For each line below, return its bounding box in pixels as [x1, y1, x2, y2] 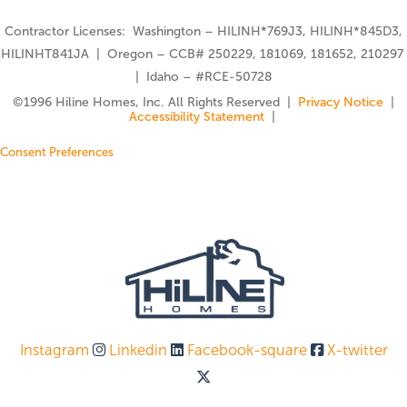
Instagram [19, 342, 89, 358]
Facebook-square [186, 342, 307, 358]
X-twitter [326, 342, 388, 358]
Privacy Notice [298, 94, 387, 109]
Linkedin [108, 342, 167, 358]
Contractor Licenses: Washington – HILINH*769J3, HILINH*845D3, [5, 24, 402, 38]
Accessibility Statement [128, 109, 264, 124]
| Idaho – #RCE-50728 [134, 69, 273, 84]
